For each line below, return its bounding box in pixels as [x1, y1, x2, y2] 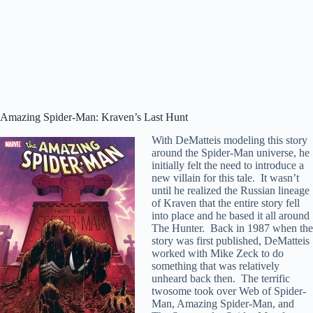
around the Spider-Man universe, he [152, 146, 310, 159]
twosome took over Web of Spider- [152, 284, 306, 297]
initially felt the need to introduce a [152, 159, 304, 171]
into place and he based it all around [152, 209, 310, 221]
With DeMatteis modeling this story [152, 133, 307, 146]
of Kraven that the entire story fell [152, 196, 300, 209]
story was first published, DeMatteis [152, 234, 310, 247]
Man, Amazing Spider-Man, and [152, 297, 294, 310]
